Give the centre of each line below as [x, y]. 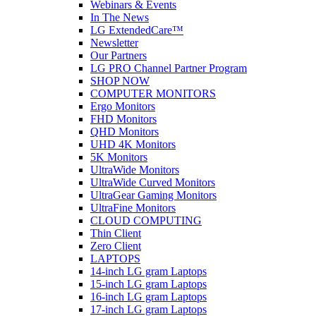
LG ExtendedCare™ [137, 30]
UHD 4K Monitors [133, 144]
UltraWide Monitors [135, 170]
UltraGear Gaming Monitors [153, 195]
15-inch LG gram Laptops [148, 284]
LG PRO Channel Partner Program [169, 68]
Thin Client [116, 233]
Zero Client [116, 246]
